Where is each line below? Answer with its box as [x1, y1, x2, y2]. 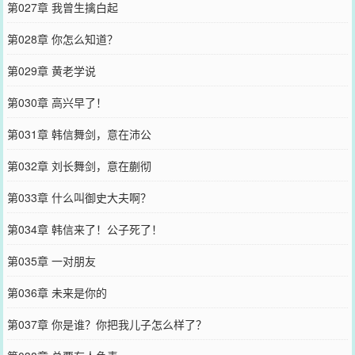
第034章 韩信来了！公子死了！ [6, 220, 162, 237]
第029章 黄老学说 [6, 62, 96, 78]
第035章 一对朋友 [6, 252, 96, 269]
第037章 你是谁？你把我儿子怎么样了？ [6, 315, 207, 332]
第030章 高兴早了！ [6, 94, 107, 110]
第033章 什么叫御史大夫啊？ [6, 189, 151, 205]
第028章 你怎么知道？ [6, 30, 118, 47]
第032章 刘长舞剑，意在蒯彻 [6, 157, 151, 174]
